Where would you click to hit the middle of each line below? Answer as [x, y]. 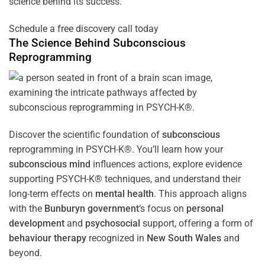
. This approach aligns [200, 193]
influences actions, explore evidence [166, 164]
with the [27, 208]
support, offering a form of [197, 223]
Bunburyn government [92, 208]
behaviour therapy [48, 238]
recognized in [117, 238]
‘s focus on [163, 208]
